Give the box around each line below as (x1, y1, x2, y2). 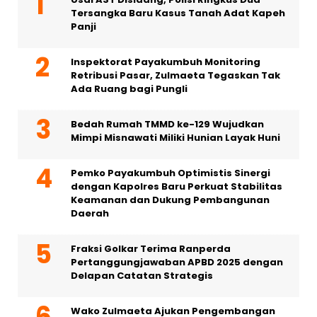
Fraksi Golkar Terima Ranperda (71, 242, 231, 256)
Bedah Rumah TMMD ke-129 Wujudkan (71, 117, 264, 132)
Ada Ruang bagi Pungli (71, 82, 188, 96)
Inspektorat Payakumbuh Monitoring (71, 55, 260, 69)
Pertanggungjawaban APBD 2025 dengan (71, 255, 283, 270)
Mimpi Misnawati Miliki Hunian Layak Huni (71, 131, 280, 145)
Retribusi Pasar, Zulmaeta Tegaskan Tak (71, 69, 280, 83)
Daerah (71, 207, 109, 221)
